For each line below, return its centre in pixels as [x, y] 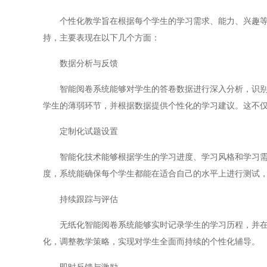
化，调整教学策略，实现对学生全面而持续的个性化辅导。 [151, 242]
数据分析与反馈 [80, 63]
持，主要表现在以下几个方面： [101, 38]
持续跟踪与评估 [80, 199]
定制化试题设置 [80, 131]
